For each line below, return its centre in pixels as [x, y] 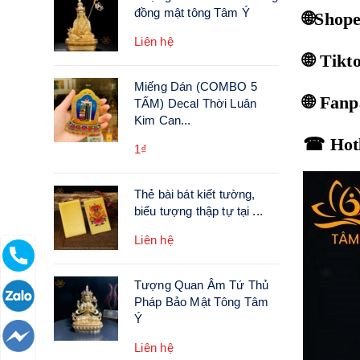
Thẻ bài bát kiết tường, [195, 194]
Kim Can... [163, 120]
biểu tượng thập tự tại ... [198, 211]
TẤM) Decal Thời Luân [195, 103]
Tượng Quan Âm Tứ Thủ [201, 285]
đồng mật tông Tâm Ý [192, 12]
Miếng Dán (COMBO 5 [196, 86]
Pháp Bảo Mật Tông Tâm [202, 302]
